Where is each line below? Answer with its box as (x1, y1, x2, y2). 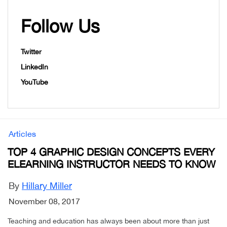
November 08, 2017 (9, 197, 80, 206)
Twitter (21, 48, 42, 56)
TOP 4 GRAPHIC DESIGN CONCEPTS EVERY (8, 146, 215, 158)
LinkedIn (21, 63, 48, 71)
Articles (9, 129, 36, 139)
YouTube (21, 78, 48, 87)
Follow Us (21, 16, 100, 36)
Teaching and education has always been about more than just (8, 217, 209, 225)
